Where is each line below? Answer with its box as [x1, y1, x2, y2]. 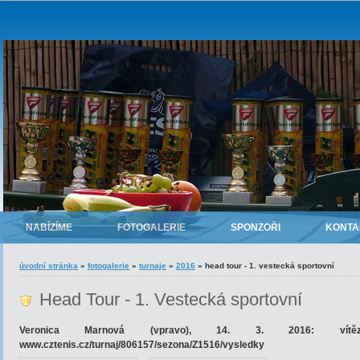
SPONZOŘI [231, 222, 280, 233]
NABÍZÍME [26, 222, 72, 233]
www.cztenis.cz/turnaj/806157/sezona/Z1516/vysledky [19, 339, 264, 350]
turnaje [139, 261, 166, 270]
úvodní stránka [19, 261, 78, 270]
